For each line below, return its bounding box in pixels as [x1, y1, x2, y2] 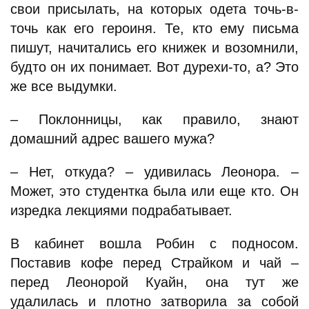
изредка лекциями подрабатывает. [10, 203, 232, 218]
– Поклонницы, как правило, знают [10, 112, 299, 127]
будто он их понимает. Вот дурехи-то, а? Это [10, 59, 299, 74]
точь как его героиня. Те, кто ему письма [10, 21, 299, 36]
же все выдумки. [10, 79, 117, 94]
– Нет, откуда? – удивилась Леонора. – [10, 164, 299, 179]
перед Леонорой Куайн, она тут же [10, 275, 299, 290]
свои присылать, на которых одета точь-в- [10, 1, 299, 17]
